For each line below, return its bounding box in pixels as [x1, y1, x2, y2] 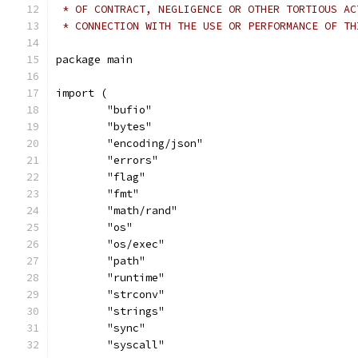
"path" [107, 254, 145, 268]
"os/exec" [107, 237, 165, 251]
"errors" [107, 153, 158, 167]
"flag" [107, 170, 145, 184]
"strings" [107, 304, 165, 318]
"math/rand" [107, 204, 177, 217]
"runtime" [107, 271, 165, 284]
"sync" [107, 321, 145, 335]
